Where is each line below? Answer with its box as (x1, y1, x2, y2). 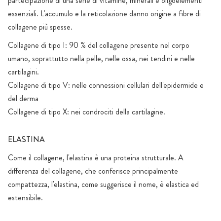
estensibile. (8, 192, 43, 204)
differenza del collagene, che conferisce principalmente (8, 165, 178, 177)
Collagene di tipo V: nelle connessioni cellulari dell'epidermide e (8, 79, 204, 91)
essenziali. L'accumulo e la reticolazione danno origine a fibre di (8, 8, 201, 20)
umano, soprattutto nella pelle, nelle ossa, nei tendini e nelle (8, 53, 195, 65)
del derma (8, 93, 38, 105)
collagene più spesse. (8, 21, 73, 33)
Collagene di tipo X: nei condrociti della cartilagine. (8, 106, 165, 118)
